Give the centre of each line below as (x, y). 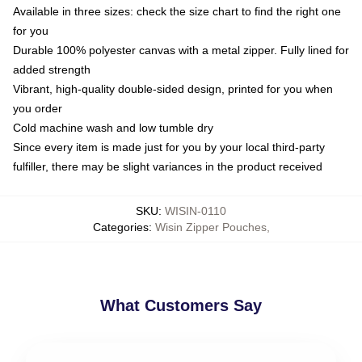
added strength (52, 70)
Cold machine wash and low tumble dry (113, 128)
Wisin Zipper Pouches (210, 227)
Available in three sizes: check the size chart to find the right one (177, 12)
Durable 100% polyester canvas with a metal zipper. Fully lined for (181, 51)
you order (38, 109)
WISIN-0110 (196, 211)
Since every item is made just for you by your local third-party (169, 147)
